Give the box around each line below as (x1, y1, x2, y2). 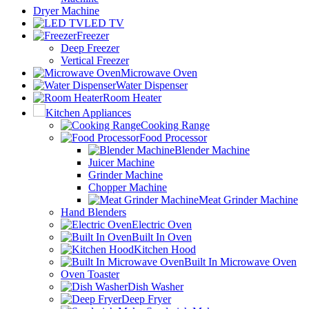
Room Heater (103, 91, 161, 103)
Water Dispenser (116, 79, 188, 91)
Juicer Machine (88, 156, 154, 168)
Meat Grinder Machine (199, 193, 298, 206)
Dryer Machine (33, 4, 99, 17)
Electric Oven (132, 218, 192, 230)
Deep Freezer (61, 41, 119, 54)
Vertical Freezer (61, 54, 129, 66)
